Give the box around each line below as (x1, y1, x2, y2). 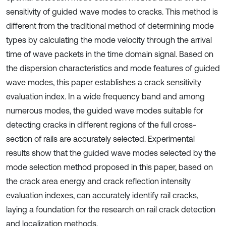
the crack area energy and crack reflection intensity (6, 177, 191, 186)
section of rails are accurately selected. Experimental (6, 134, 195, 143)
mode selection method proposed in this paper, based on (6, 162, 213, 172)
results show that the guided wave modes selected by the (6, 148, 216, 157)
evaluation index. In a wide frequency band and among (6, 92, 205, 101)
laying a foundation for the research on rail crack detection (6, 205, 215, 214)
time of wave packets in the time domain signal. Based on (6, 49, 213, 59)
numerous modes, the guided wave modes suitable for (6, 106, 203, 115)
